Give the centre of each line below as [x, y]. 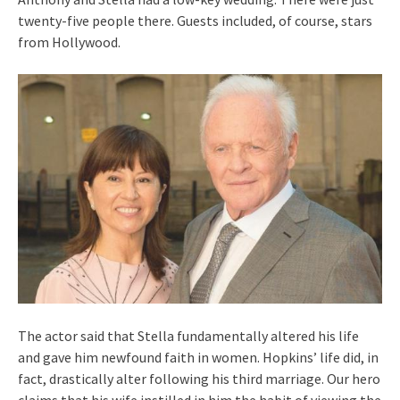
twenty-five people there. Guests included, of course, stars [195, 21]
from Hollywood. [69, 42]
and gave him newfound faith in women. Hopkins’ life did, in [198, 358]
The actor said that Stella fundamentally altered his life [188, 336]
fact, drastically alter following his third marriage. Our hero [199, 379]
